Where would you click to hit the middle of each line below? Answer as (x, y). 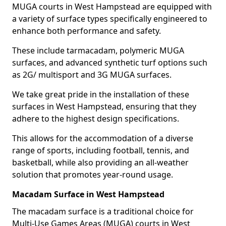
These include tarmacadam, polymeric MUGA (98, 50)
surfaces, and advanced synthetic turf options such (110, 63)
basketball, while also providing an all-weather (100, 162)
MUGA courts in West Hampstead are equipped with (112, 7)
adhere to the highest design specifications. (96, 119)
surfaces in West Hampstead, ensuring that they (104, 106)
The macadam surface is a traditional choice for (103, 211)
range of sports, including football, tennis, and (101, 150)
